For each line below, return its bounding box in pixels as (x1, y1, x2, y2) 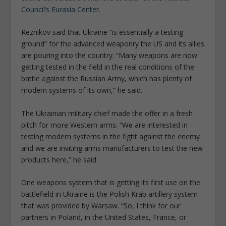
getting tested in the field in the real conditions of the (21, 62, 195, 72)
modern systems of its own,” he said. (21, 85, 143, 95)
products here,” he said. (21, 154, 98, 164)
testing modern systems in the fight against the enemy (21, 131, 200, 141)
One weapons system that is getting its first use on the (21, 178, 201, 188)
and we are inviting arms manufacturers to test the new (21, 143, 203, 153)
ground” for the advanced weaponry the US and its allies (21, 39, 205, 49)
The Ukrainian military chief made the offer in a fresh (21, 108, 193, 118)
